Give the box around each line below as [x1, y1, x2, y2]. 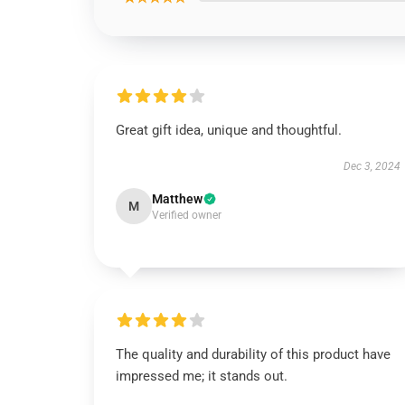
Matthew [152, 192, 202, 206]
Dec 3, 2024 [343, 160, 400, 173]
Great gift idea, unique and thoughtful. [116, 122, 342, 138]
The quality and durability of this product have [116, 346, 391, 363]
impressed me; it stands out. [116, 368, 287, 384]
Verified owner [152, 209, 221, 221]
